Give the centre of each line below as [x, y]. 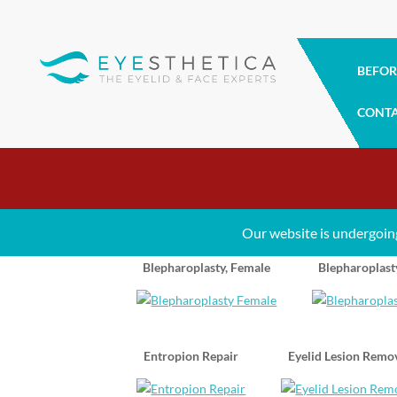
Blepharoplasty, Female [207, 267]
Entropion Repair [191, 355]
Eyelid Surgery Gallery [245, 198]
